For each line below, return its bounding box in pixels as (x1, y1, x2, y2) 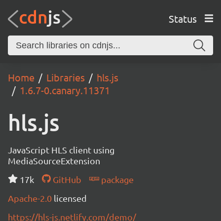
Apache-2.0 (8, 193, 54, 203)
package (99, 174, 134, 184)
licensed (54, 193, 87, 203)
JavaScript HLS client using (8, 145, 114, 155)
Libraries (46, 71, 85, 83)
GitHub (50, 174, 81, 184)
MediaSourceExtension (8, 155, 100, 166)
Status (168, 12, 197, 25)
